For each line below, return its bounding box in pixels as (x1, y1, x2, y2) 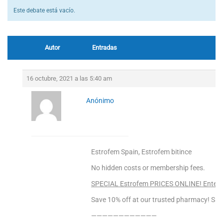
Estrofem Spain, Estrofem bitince (91, 148, 192, 156)
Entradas (92, 44, 117, 51)
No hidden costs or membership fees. (91, 164, 205, 172)
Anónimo (86, 97, 114, 105)
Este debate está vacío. (13, 7, 75, 14)
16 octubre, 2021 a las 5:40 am (26, 75, 112, 82)
